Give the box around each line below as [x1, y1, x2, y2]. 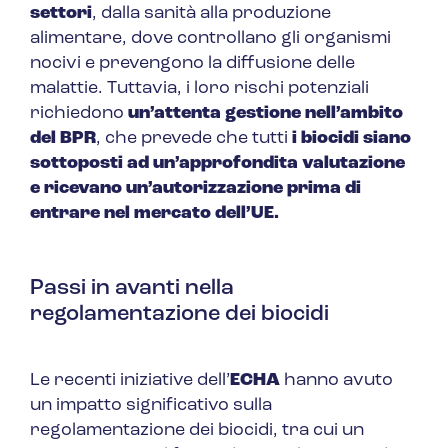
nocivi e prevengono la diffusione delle [30, 54, 355, 74]
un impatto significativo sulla [30, 396, 272, 416]
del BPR [30, 129, 96, 149]
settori [30, 4, 92, 24]
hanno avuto [280, 371, 393, 391]
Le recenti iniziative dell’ [30, 371, 230, 391]
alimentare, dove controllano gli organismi [30, 29, 391, 49]
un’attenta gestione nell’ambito [128, 104, 403, 124]
